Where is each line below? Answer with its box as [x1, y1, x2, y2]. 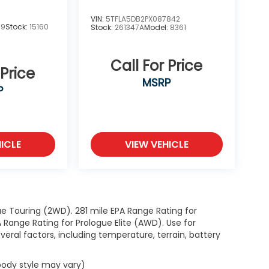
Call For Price [110, 56, 203, 76]
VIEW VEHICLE [124, 138, 189, 152]
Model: [144, 22, 170, 33]
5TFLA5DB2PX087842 [105, 14, 180, 25]
